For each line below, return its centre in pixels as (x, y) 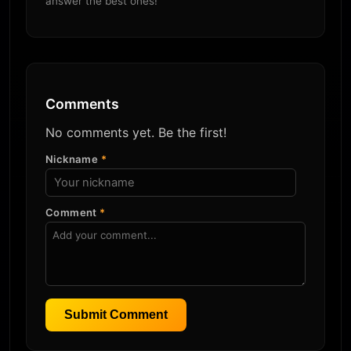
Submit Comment (116, 315)
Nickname (73, 159)
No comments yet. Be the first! (136, 133)
